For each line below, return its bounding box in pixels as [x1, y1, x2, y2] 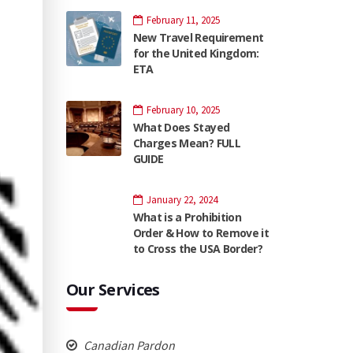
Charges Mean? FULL [132, 135, 240, 150]
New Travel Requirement [132, 29, 264, 45]
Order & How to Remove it [132, 225, 269, 240]
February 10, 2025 [146, 102, 220, 117]
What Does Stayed [132, 119, 230, 135]
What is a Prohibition [132, 209, 242, 225]
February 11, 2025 [146, 13, 220, 27]
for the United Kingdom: [132, 45, 259, 61]
